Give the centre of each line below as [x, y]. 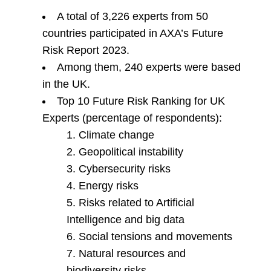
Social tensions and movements [155, 237]
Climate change [116, 135]
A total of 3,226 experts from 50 [132, 17]
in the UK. [66, 84]
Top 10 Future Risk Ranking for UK [141, 101]
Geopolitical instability [131, 152]
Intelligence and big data [126, 220]
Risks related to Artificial [136, 203]
